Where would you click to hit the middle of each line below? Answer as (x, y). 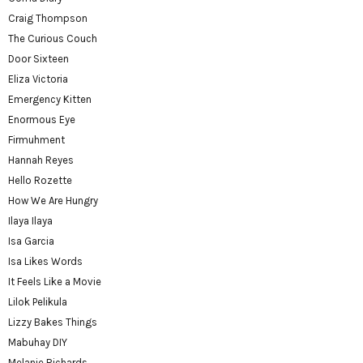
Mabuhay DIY (38, 343)
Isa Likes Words (45, 262)
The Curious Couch (53, 39)
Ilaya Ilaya (30, 221)
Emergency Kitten (50, 100)
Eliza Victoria (38, 79)
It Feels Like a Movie (55, 282)
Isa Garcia (31, 241)
